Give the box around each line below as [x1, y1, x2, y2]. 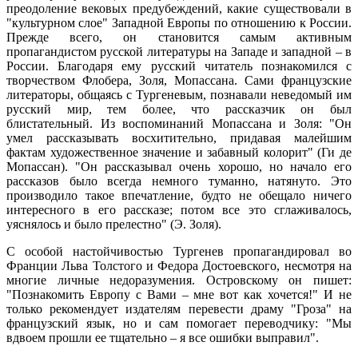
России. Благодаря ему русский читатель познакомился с [6, 58, 352, 73]
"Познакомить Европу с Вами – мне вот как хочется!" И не [6, 287, 352, 301]
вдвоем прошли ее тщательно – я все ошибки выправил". [6, 330, 319, 344]
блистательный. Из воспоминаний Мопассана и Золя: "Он [6, 116, 352, 130]
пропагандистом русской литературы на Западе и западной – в [6, 44, 352, 58]
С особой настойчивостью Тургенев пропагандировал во [6, 244, 352, 258]
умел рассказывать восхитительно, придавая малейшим [6, 130, 352, 145]
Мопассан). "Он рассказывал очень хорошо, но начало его [6, 159, 352, 173]
